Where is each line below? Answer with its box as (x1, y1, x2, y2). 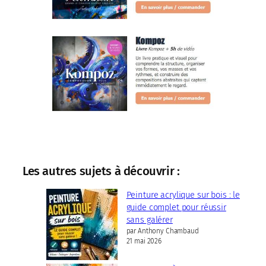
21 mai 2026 (126, 237, 162, 246)
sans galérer (126, 214, 173, 226)
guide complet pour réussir (126, 202, 226, 213)
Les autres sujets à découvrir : (23, 164, 180, 179)
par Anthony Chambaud (126, 227, 199, 236)
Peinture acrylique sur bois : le (126, 189, 240, 201)
